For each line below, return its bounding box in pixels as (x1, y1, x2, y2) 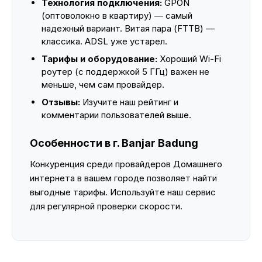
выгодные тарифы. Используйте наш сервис (30, 187, 216, 198)
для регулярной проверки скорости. (30, 201, 182, 212)
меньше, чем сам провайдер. (42, 79, 164, 90)
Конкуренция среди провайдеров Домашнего (30, 158, 222, 170)
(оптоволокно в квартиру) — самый (42, 10, 192, 21)
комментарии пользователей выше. (42, 109, 191, 120)
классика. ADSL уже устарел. (42, 36, 167, 47)
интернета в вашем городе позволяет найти (30, 173, 217, 184)
